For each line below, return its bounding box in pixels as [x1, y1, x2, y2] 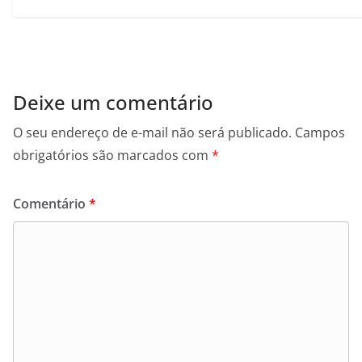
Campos [295, 124, 345, 142]
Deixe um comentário [13, 89, 213, 116]
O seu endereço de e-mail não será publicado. [13, 124, 292, 142]
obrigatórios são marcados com [13, 146, 212, 165]
